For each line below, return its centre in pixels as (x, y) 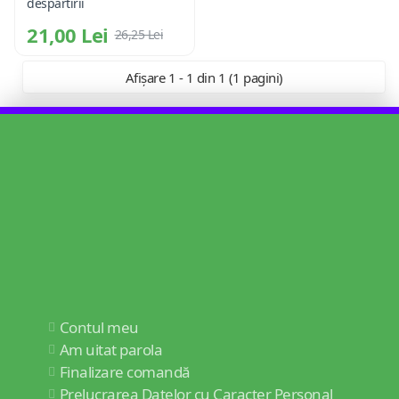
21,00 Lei (68, 34)
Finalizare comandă (125, 372)
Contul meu (99, 328)
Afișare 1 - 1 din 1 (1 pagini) (204, 77)
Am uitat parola (110, 350)
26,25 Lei (138, 34)
